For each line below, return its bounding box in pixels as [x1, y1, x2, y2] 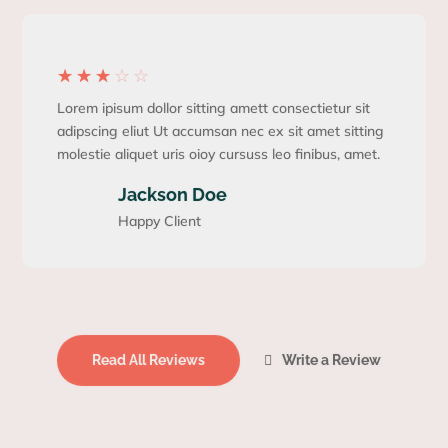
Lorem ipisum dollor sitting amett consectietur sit [57, 99, 371, 118]
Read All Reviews [92, 352, 206, 369]
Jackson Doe [117, 184, 227, 206]
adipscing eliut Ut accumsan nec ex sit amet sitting [57, 122, 385, 141]
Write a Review [282, 352, 382, 369]
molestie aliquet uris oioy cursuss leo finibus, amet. [57, 145, 381, 164]
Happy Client [117, 212, 201, 231]
